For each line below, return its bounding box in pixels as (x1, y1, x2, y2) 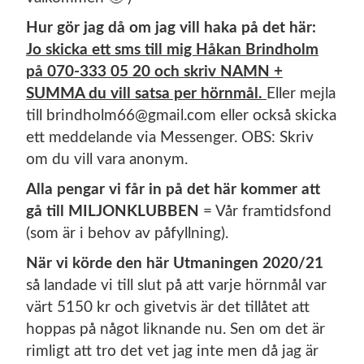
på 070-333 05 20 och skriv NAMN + (26, 64, 283, 80)
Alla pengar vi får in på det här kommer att (26, 182, 320, 197)
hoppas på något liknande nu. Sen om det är (26, 322, 325, 337)
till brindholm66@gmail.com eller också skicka (26, 108, 336, 123)
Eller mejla (266, 86, 336, 102)
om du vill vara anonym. (26, 152, 188, 167)
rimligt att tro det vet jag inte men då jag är (26, 344, 318, 359)
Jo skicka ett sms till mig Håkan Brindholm (26, 42, 318, 58)
